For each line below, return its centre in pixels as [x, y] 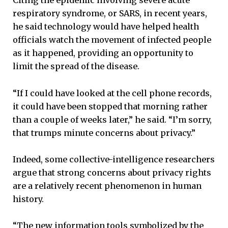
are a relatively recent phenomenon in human [107, 186]
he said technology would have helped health [106, 27]
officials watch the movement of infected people [112, 40]
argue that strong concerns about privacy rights [112, 172]
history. [28, 199]
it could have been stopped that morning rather [110, 106]
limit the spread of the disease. [76, 66]
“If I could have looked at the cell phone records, [112, 93]
